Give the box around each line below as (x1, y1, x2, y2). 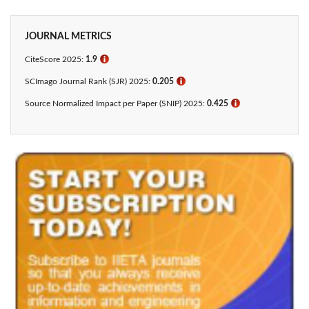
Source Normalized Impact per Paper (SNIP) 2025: (25, 99, 207, 108)
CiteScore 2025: (25, 55, 86, 64)
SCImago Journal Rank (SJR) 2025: (25, 77, 152, 86)
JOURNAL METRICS (25, 32, 112, 42)
